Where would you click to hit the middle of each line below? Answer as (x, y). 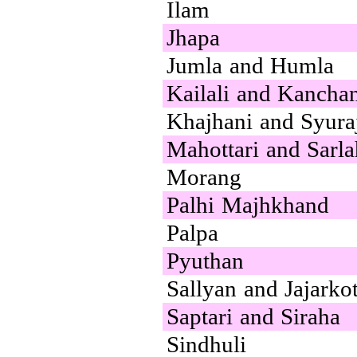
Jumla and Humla (251, 65)
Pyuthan (205, 260)
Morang (204, 177)
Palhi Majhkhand (248, 204)
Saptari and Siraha (254, 316)
